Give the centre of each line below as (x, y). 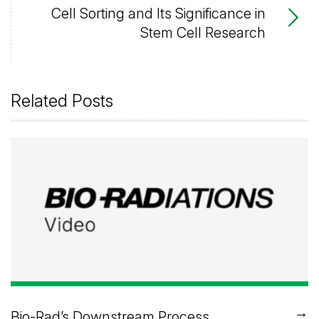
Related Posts (62, 100)
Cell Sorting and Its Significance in (158, 13)
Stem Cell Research (203, 32)
